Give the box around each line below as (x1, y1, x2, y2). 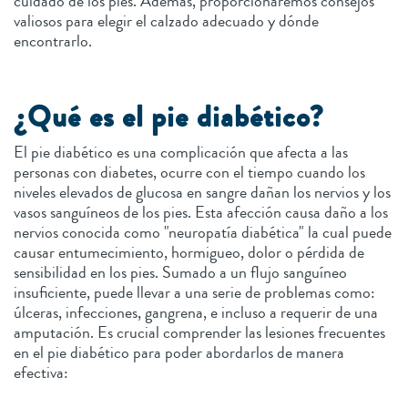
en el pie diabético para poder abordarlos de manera (14, 340, 344, 364)
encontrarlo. (14, 28, 92, 53)
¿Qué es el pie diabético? (14, 96, 331, 138)
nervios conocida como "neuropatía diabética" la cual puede (14, 219, 392, 244)
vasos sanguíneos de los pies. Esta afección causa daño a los (14, 199, 388, 224)
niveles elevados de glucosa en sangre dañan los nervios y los (14, 179, 391, 204)
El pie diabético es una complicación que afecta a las (14, 139, 348, 164)
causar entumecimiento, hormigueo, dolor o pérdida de (14, 240, 364, 264)
